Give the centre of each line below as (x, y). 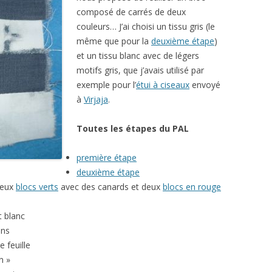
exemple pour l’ (106, 85)
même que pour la (114, 41)
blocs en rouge (192, 187)
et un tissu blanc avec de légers (138, 56)
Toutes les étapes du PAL (133, 128)
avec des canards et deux (110, 187)
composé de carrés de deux (131, 12)
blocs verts (37, 187)
